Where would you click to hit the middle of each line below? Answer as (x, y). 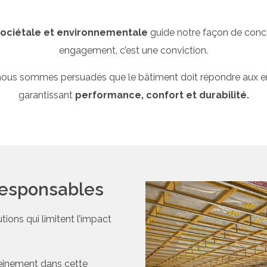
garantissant (46, 95)
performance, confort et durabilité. (162, 95)
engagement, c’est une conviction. (133, 51)
